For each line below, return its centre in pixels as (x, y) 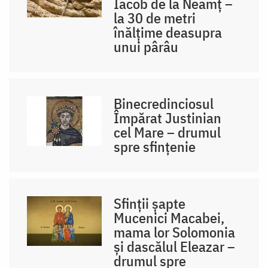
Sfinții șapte (150, 203)
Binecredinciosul (164, 103)
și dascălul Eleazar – (175, 246)
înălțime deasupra (168, 32)
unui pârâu (146, 46)
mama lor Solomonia (175, 232)
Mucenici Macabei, (169, 217)
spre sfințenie (155, 146)
